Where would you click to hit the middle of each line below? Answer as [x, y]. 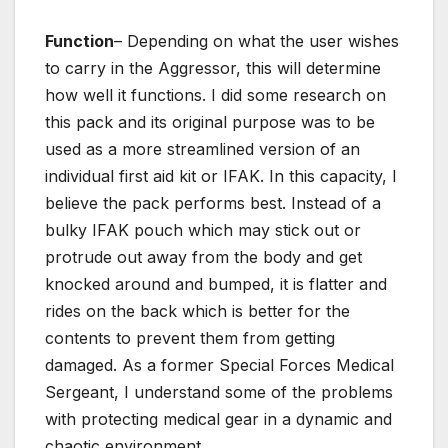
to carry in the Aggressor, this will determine [213, 67]
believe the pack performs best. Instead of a [213, 202]
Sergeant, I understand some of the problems [219, 391]
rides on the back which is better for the [197, 310]
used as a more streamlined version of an [202, 148]
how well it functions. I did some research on [215, 94]
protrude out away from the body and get [203, 256]
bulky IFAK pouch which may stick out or [203, 229]
